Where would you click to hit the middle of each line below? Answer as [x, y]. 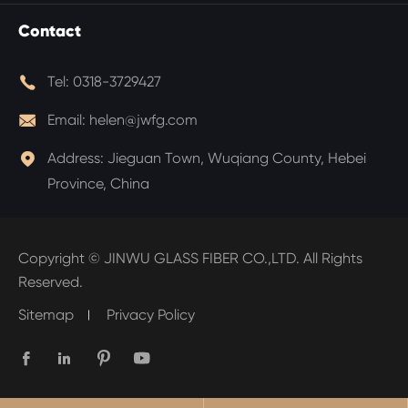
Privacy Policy [151, 315]
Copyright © [61, 259]
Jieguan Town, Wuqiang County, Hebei [237, 158]
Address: [77, 158]
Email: [68, 120]
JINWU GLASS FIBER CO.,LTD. [202, 259]
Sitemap [46, 315]
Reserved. [51, 282]
